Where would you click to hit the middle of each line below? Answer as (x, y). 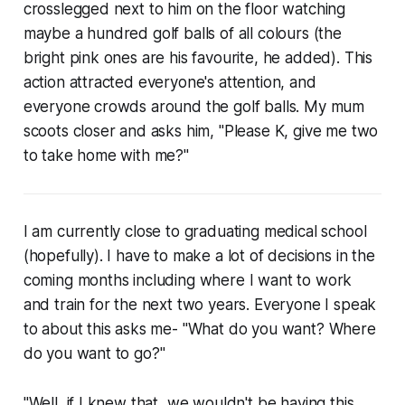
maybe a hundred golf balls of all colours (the (182, 34)
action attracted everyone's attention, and (170, 83)
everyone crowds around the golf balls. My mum (194, 107)
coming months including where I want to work (188, 281)
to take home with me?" (106, 156)
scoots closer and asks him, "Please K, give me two (201, 132)
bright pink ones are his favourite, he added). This (198, 58)
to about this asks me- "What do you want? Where (199, 330)
